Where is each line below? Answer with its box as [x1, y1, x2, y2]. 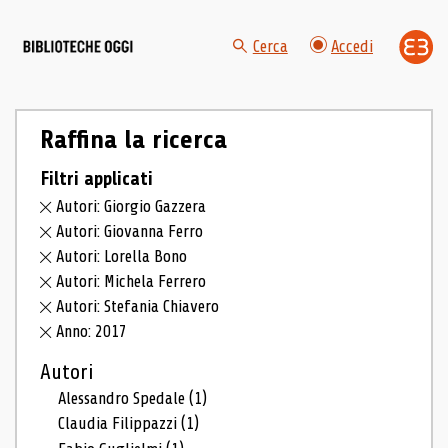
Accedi [331, 37, 373, 57]
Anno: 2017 [56, 321, 128, 341]
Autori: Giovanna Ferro [56, 222, 204, 242]
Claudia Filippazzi [58, 414, 182, 434]
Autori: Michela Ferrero [56, 271, 207, 291]
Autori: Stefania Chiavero [56, 296, 220, 316]
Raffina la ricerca [39, 125, 227, 154]
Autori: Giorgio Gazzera [56, 197, 207, 217]
